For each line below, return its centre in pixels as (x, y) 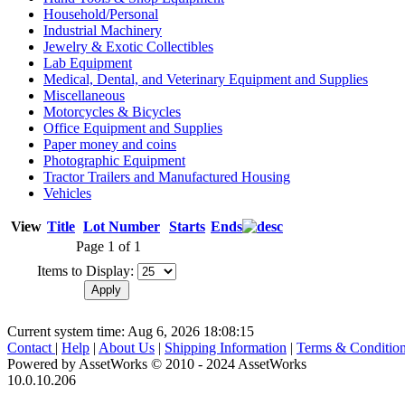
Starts (187, 226)
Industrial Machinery (103, 30)
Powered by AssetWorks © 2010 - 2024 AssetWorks (157, 363)
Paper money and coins (110, 144)
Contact (31, 347)
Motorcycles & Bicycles (112, 111)
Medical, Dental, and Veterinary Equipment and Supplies (206, 79)
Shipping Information (226, 347)
